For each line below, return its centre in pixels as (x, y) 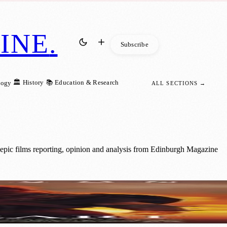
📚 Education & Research (82, 82)
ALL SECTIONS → (179, 83)
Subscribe (134, 44)
